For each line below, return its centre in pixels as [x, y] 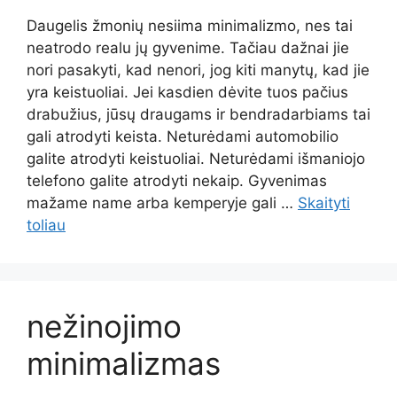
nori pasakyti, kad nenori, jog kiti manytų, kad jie [198, 70]
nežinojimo [104, 326]
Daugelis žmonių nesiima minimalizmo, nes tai [190, 26]
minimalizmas [124, 363]
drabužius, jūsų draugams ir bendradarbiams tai [198, 114]
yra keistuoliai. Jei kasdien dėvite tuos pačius [187, 92]
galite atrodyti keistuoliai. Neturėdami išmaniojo [196, 159]
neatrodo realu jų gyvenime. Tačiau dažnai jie [188, 48]
